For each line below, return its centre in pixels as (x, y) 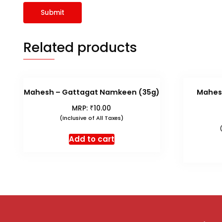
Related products (80, 48)
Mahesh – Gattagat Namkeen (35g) (91, 92)
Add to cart (91, 139)
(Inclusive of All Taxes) (92, 118)
